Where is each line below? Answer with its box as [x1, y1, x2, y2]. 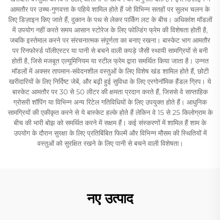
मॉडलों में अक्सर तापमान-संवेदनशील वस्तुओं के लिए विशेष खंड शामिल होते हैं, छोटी [11, 67, 209, 76]
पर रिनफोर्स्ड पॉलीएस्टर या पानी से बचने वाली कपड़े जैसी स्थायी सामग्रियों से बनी [12, 46, 208, 55]
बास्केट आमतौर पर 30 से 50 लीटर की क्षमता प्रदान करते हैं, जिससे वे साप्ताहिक [12, 87, 208, 96]
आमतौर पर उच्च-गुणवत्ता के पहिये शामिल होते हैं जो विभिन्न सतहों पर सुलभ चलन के [10, 5, 210, 14]
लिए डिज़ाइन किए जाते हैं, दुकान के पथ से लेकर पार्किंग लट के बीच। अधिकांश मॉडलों [8, 15, 212, 24]
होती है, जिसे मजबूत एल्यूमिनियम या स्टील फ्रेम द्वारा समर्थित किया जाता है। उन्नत [11, 56, 209, 65]
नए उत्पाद [87, 190, 133, 207]
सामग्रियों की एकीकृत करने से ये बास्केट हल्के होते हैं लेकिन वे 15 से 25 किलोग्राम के [7, 108, 213, 117]
